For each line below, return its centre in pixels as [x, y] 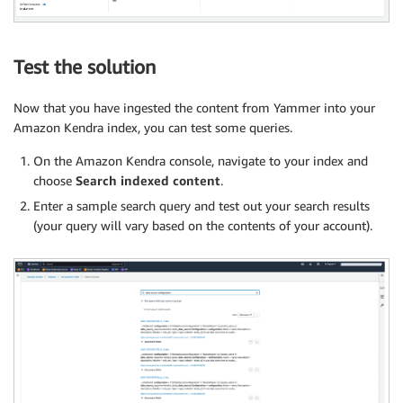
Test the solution [85, 67]
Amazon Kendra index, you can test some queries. [153, 127]
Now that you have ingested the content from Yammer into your [194, 107]
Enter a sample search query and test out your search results [201, 205]
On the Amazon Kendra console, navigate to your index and [201, 160]
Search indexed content [148, 180]
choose [54, 180]
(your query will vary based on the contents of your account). [203, 225]
